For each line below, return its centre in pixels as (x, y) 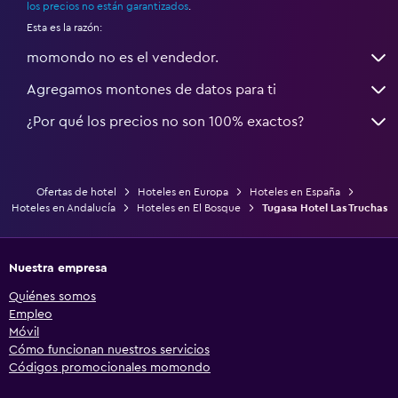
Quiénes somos (52, 296)
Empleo (31, 314)
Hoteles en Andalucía (63, 207)
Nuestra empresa (58, 268)
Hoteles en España (295, 191)
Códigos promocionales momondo (110, 367)
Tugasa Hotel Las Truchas (324, 207)
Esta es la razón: (64, 27)
